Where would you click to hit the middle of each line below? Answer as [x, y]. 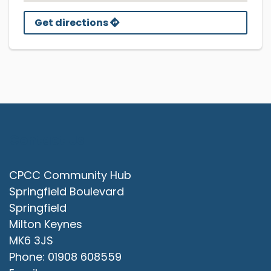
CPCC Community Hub [70, 175]
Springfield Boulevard [67, 192]
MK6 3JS [31, 241]
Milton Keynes [46, 224]
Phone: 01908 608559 [65, 257]
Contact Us [47, 140]
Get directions [72, 22]
